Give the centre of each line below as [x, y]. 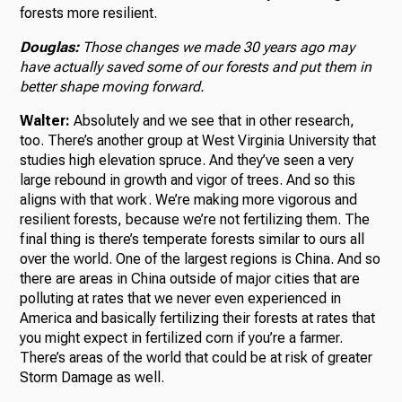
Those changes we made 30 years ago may [219, 48]
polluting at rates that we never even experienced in [181, 299]
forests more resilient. [89, 13]
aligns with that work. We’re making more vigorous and [189, 200]
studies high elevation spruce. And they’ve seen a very [187, 161]
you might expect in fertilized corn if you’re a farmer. [182, 338]
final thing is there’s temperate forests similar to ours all [192, 240]
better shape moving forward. [113, 87]
